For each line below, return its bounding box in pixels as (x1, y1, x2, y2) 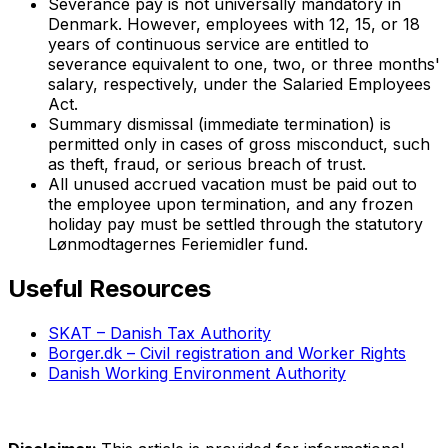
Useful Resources (8, 273, 211, 303)
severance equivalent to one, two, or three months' (48, 53, 440, 74)
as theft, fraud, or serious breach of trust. (48, 153, 366, 174)
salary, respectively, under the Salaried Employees (48, 73, 431, 94)
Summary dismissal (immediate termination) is (48, 113, 391, 134)
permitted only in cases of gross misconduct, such (48, 133, 430, 154)
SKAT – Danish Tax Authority (48, 322, 271, 343)
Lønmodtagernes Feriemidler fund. (48, 233, 308, 254)
